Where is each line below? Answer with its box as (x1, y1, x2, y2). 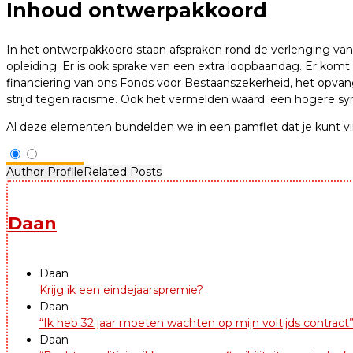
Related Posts (84, 164, 162, 179)
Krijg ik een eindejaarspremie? (39, 283, 203, 298)
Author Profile (6, 164, 84, 179)
